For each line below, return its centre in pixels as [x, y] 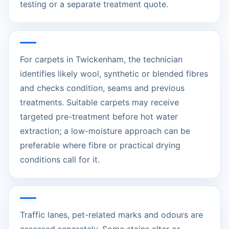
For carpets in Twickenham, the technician [101, 60]
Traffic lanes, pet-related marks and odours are [111, 215]
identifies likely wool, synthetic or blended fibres [114, 74]
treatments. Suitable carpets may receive [99, 102]
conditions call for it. [60, 160]
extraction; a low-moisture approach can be [105, 131]
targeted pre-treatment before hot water [99, 117]
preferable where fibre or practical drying [100, 145]
